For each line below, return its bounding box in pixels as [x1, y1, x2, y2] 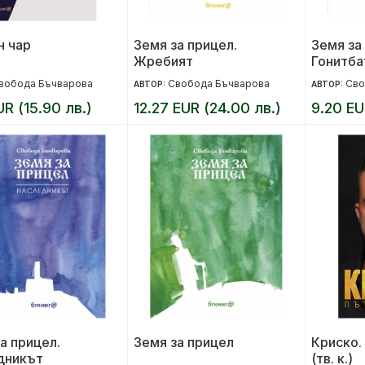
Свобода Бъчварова [168, 77, 270, 90]
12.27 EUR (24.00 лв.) [134, 99, 282, 117]
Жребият [134, 53, 194, 69]
